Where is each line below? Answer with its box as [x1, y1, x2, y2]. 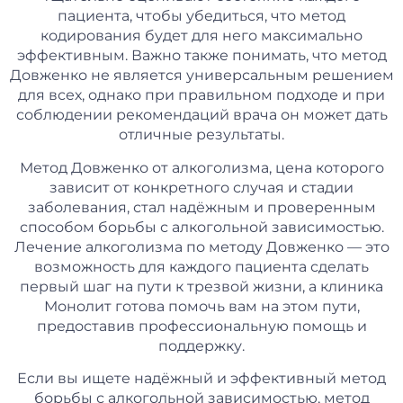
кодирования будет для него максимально [40, 27, 363, 45]
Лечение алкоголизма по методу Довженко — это [13, 237, 390, 255]
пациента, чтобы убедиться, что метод [58, 7, 345, 25]
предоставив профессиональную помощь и [36, 317, 367, 335]
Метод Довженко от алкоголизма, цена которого [19, 158, 384, 176]
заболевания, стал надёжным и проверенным [27, 198, 376, 216]
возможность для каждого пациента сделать [34, 257, 369, 275]
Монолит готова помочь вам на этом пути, [43, 297, 360, 315]
